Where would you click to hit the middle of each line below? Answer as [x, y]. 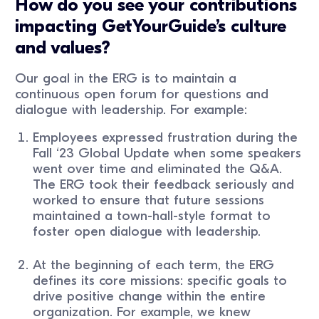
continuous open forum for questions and [142, 94]
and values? [63, 48]
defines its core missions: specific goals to [160, 281]
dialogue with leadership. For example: [131, 110]
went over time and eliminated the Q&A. [158, 168]
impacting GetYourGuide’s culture [151, 27]
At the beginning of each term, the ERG [154, 265]
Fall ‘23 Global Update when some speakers [167, 153]
